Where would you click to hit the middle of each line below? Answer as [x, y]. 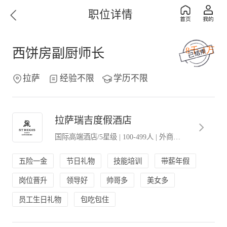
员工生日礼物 [40, 200]
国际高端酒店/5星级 [86, 137]
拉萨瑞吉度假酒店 [93, 120]
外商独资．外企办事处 [166, 137]
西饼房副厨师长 [58, 53]
